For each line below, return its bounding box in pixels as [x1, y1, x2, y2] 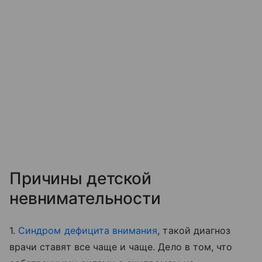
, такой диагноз [157, 225, 231, 236]
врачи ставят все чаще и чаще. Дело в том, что [9, 241, 233, 253]
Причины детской [9, 168, 151, 188]
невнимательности [9, 188, 161, 208]
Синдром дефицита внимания [18, 225, 158, 236]
